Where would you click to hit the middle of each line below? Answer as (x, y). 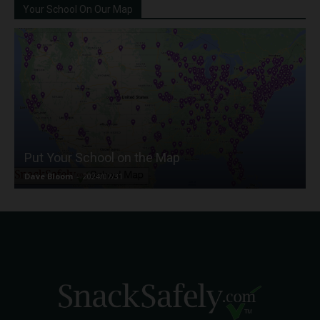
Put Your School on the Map (102, 158)
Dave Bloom (49, 176)
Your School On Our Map (78, 9)
